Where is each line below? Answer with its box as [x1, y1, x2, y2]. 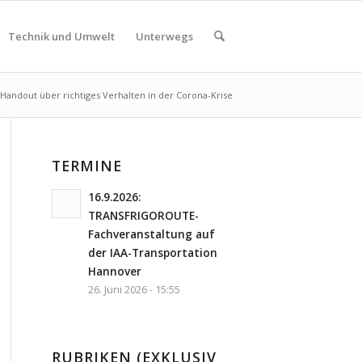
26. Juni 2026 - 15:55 [87, 283, 180, 297]
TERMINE [51, 156, 122, 175]
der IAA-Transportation [87, 245, 217, 260]
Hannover [87, 263, 141, 279]
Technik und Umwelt [7, 29, 115, 44]
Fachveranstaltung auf [87, 226, 215, 242]
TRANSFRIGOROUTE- [87, 208, 199, 223]
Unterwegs [135, 29, 193, 44]
